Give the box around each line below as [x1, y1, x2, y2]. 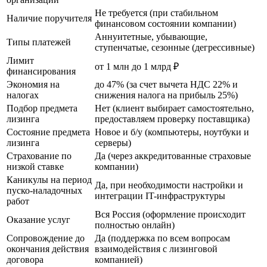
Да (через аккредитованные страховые [95, 150, 251, 161]
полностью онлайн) [95, 219, 175, 230]
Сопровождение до [7, 232, 85, 243]
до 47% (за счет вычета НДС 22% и [95, 79, 238, 89]
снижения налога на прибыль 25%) [95, 89, 238, 100]
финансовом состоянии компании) [95, 18, 236, 29]
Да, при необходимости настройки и [95, 179, 243, 190]
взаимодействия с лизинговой [95, 243, 218, 254]
